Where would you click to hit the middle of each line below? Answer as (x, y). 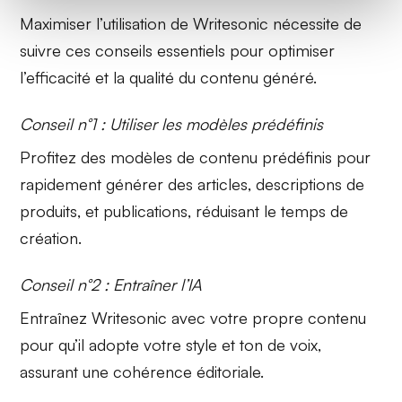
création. (51, 237)
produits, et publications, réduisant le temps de (184, 210)
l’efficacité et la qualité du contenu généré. (169, 77)
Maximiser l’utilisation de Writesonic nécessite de (191, 23)
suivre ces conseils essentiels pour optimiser (178, 50)
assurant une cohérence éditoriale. (142, 371)
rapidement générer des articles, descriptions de (192, 184)
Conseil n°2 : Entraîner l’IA (111, 284)
